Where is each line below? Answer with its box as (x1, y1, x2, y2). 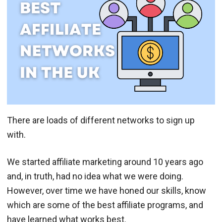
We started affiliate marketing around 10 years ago (7, 156, 203, 167)
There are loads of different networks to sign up (7, 114, 195, 125)
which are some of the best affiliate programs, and (7, 199, 203, 210)
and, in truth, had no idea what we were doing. (7, 170, 183, 181)
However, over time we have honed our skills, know (7, 185, 206, 196)
